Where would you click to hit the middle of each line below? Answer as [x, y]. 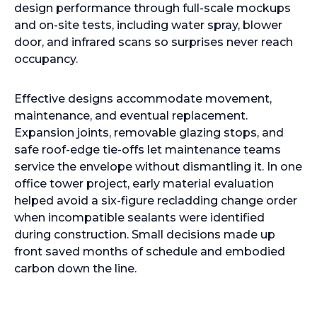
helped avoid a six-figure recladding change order [156, 201]
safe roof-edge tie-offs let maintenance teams [148, 150]
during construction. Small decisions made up [145, 235]
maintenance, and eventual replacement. [131, 116]
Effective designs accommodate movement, [143, 99]
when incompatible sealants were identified [139, 218]
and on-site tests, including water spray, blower [148, 25]
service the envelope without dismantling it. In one [158, 167]
